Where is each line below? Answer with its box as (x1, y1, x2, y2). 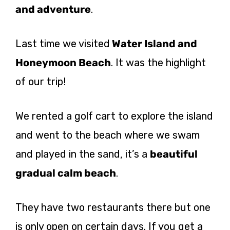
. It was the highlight (111, 56, 206, 69)
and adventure (15, 3, 91, 15)
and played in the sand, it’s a (15, 147, 150, 160)
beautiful (150, 147, 198, 160)
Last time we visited (15, 37, 110, 50)
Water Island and (110, 37, 197, 50)
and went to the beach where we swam (15, 128, 200, 141)
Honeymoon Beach (15, 56, 111, 69)
